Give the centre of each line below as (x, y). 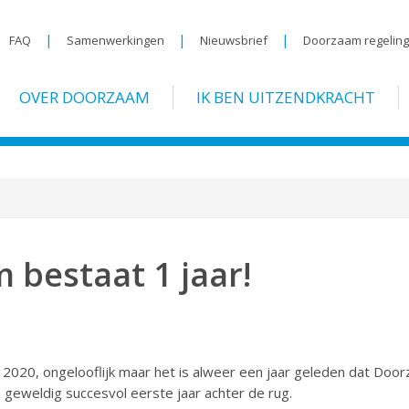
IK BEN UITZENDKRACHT (286, 97)
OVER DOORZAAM (84, 97)
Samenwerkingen (115, 40)
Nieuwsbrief (234, 40)
